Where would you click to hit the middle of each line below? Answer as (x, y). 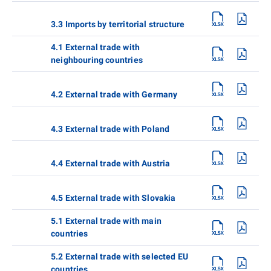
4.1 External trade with (96, 47)
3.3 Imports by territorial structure (118, 24)
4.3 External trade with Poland (110, 129)
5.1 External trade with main (106, 220)
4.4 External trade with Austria (111, 163)
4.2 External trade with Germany (114, 94)
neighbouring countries (97, 60)
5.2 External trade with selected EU (120, 256)
